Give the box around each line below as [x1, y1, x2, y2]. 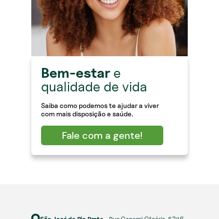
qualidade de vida [41, 78, 147, 95]
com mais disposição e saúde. [41, 109, 133, 118]
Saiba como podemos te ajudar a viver [41, 101, 159, 109]
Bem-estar [41, 64, 113, 81]
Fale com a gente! [62, 129, 142, 142]
